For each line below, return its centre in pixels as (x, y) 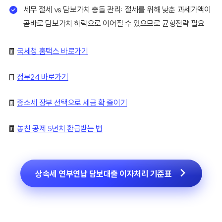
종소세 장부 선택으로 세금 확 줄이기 (72, 103)
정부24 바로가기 (43, 77)
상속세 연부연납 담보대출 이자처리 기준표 (103, 174)
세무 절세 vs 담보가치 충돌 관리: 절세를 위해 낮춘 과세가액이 (117, 10)
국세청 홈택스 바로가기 (53, 51)
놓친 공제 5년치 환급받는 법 (60, 129)
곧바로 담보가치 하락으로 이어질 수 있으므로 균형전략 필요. (115, 24)
